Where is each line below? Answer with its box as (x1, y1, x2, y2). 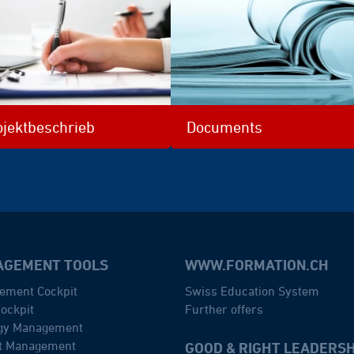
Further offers (185, 301, 264, 316)
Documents (186, 117, 262, 136)
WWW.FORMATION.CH (185, 255, 330, 274)
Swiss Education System (185, 283, 320, 298)
